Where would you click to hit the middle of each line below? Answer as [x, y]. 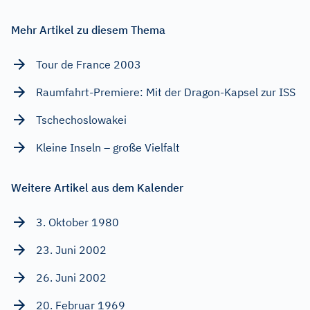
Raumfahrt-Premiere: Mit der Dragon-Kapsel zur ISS [166, 92]
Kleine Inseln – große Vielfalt [108, 147]
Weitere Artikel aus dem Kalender [97, 187]
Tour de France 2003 [89, 64]
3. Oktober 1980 [77, 222]
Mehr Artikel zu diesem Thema [88, 29]
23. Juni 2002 [71, 249]
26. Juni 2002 [71, 277]
